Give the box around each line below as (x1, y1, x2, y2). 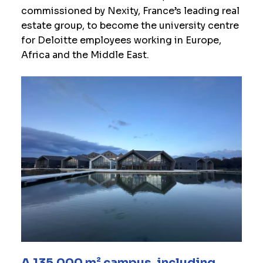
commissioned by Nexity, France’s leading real (21, 5, 240, 18)
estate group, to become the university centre (21, 19, 239, 32)
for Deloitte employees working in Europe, (21, 34, 221, 47)
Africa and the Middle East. (21, 49, 149, 62)
